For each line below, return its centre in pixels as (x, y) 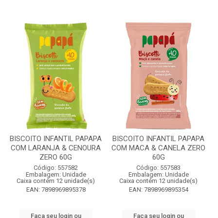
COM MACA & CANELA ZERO (158, 148)
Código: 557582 (56, 168)
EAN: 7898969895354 (158, 190)
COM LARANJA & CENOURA (56, 148)
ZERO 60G (56, 157)
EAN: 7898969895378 (56, 190)
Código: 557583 (158, 168)
